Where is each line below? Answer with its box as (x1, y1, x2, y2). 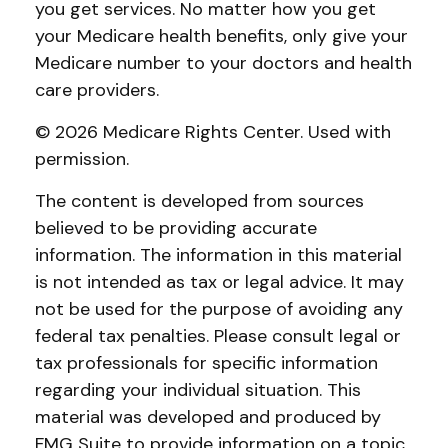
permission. (35, 147, 129, 171)
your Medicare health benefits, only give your (35, 24, 408, 48)
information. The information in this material (35, 243, 402, 267)
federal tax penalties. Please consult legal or (35, 324, 401, 348)
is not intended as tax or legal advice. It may (35, 270, 404, 294)
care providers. (35, 78, 159, 102)
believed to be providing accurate (35, 216, 317, 240)
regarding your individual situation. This (35, 378, 361, 402)
